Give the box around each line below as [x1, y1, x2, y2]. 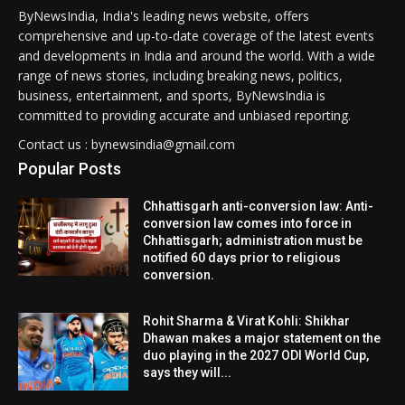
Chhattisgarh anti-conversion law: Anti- [143, 198, 374, 213]
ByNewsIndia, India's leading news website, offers [18, 6, 309, 24]
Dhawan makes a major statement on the [143, 330, 381, 345]
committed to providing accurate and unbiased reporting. [18, 106, 351, 124]
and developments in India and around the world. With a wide [18, 46, 375, 64]
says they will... [143, 364, 232, 380]
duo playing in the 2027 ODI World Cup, [143, 347, 370, 363]
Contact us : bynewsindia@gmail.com [18, 135, 235, 153]
